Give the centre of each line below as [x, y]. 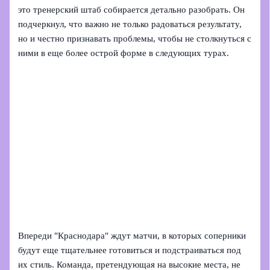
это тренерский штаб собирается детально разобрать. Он [132, 10]
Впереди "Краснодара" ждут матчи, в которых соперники [132, 236]
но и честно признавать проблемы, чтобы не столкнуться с [135, 39]
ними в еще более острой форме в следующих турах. [124, 53]
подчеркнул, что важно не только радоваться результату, [130, 24]
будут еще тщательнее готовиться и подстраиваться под [130, 250]
